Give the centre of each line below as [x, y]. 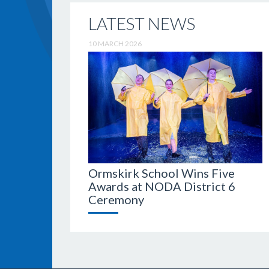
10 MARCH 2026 [115, 44]
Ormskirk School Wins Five [162, 173]
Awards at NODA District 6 [162, 186]
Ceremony [116, 199]
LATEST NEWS [142, 23]
